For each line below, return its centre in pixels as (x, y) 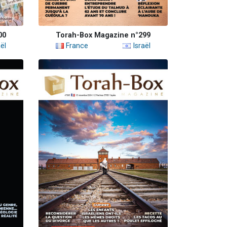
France (76, 46)
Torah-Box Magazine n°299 (103, 35)
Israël (141, 46)
